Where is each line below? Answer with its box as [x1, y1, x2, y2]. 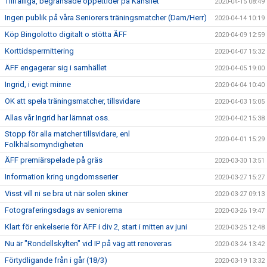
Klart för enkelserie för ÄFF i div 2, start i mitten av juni [5, 222, 187, 232]
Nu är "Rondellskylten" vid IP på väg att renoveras [5, 239, 172, 249]
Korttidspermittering [5, 46, 74, 56]
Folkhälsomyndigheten [5, 140, 83, 150]
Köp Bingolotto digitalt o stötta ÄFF [5, 30, 127, 39]
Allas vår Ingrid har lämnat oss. [5, 113, 110, 123]
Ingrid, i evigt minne [5, 80, 71, 89]
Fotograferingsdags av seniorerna [5, 206, 122, 215]
